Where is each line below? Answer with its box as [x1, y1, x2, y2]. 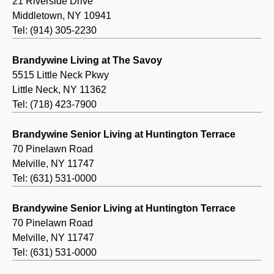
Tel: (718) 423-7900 [12, 99, 97, 110]
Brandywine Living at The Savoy [12, 55, 162, 66]
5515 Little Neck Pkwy [12, 70, 109, 81]
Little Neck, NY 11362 [12, 84, 106, 95]
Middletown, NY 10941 [12, 10, 111, 21]
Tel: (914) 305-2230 [12, 25, 97, 36]
